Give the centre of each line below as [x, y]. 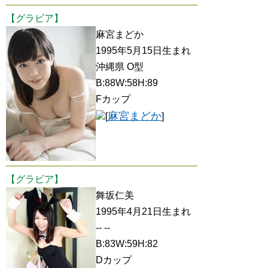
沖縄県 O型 [120, 67]
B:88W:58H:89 [127, 83]
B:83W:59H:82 [127, 244]
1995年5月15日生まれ [143, 51]
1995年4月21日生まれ [143, 211]
